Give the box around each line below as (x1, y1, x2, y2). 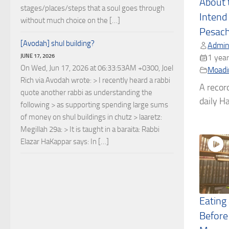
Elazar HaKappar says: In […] (20, 137, 109, 146)
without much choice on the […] (20, 16, 120, 25)
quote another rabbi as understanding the (20, 88, 152, 97)
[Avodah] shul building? (20, 39, 95, 48)
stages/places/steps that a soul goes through (20, 4, 165, 13)
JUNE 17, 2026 (20, 52, 55, 59)
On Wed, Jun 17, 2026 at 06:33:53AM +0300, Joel (20, 63, 173, 73)
